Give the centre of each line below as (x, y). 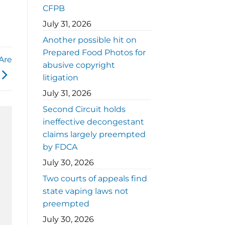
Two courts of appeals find (95, 179)
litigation (60, 78)
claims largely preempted (94, 135)
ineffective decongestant (93, 122)
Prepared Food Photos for (94, 53)
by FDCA (60, 147)
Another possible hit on (89, 40)
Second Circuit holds (84, 109)
